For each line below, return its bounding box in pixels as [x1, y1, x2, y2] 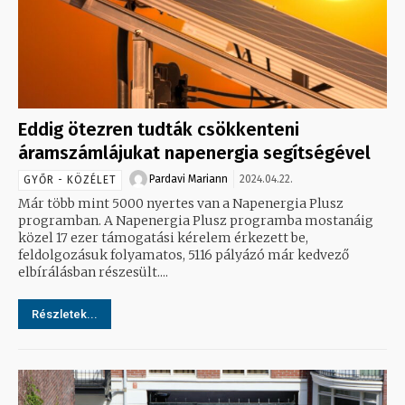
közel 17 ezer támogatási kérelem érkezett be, [18, 230, 308, 247]
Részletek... [32, 307, 98, 322]
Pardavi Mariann [149, 173, 228, 186]
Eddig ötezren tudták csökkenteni [18, 118, 299, 141]
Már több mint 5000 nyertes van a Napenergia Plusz [18, 195, 344, 212]
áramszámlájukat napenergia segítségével [18, 142, 371, 165]
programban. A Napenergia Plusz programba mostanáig [18, 212, 104, 230]
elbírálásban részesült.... [18, 264, 168, 281]
